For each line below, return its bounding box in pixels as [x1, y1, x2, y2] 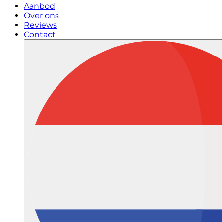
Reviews [24, 20, 57, 30]
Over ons [24, 11, 59, 21]
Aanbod [24, 1, 55, 11]
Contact [24, 30, 55, 40]
